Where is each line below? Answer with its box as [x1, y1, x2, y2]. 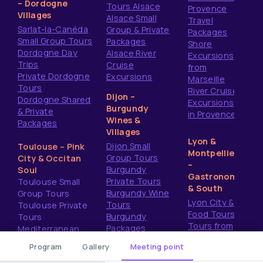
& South [188, 183, 223, 194]
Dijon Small [106, 140, 151, 151]
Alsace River [106, 48, 156, 59]
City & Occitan [18, 153, 82, 164]
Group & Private [106, 24, 170, 35]
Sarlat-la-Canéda [18, 23, 89, 35]
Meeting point [130, 241, 184, 252]
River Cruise [188, 85, 238, 96]
